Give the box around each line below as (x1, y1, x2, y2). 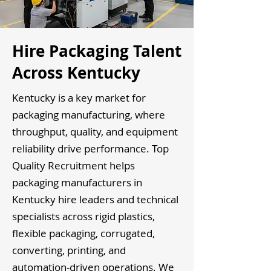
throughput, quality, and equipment (12, 125, 178, 139)
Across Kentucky (12, 62, 140, 83)
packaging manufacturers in (12, 175, 142, 189)
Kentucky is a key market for (12, 91, 146, 105)
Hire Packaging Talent (12, 40, 181, 62)
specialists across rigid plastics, (12, 209, 155, 223)
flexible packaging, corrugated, (12, 226, 155, 240)
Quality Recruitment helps (12, 158, 135, 172)
